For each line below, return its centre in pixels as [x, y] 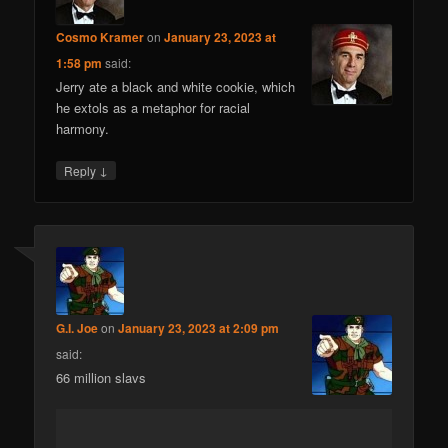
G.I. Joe [77, 327]
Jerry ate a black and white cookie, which [176, 87]
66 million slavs [101, 377]
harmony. [83, 129]
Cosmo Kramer [100, 37]
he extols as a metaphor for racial [153, 108]
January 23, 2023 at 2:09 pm [199, 327]
